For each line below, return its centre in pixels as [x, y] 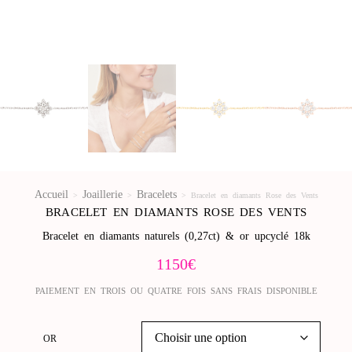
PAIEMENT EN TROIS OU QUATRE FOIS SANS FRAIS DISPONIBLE [176, 291]
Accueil [51, 195]
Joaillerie [102, 195]
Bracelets [156, 195]
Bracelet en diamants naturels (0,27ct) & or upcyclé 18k [176, 236]
